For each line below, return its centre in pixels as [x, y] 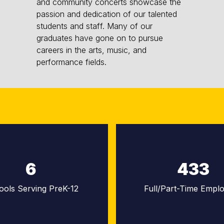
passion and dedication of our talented [107, 14]
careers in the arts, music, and [91, 50]
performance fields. [71, 62]
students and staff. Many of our [94, 26]
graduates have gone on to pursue [100, 38]
